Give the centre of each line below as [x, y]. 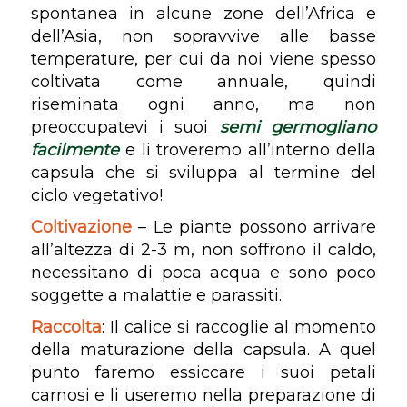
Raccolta [66, 327]
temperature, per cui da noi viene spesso [203, 59]
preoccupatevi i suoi [125, 127]
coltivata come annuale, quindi [203, 81]
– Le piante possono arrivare [254, 227]
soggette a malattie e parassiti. [156, 295]
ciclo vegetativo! [96, 195]
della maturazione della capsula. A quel [203, 349]
